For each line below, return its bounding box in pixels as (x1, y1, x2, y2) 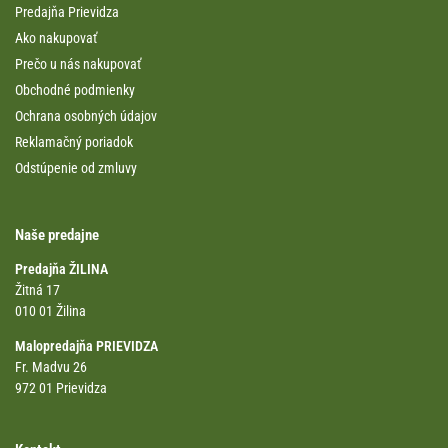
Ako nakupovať (15, 30, 97, 47)
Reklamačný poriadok (15, 134, 133, 151)
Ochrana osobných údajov (15, 108, 157, 125)
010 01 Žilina (15, 302, 86, 319)
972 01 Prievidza (15, 379, 107, 396)
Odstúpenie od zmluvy (15, 160, 137, 177)
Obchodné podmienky (15, 82, 135, 99)
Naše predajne (15, 226, 99, 245)
